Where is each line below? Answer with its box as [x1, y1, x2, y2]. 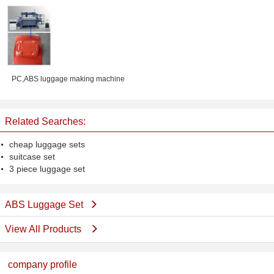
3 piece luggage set [9, 164, 85, 174]
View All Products [5, 224, 84, 234]
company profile [8, 259, 77, 270]
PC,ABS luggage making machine [12, 75, 125, 83]
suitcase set [9, 152, 55, 161]
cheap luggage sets [9, 139, 85, 149]
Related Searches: [5, 116, 86, 127]
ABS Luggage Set [5, 199, 83, 210]
